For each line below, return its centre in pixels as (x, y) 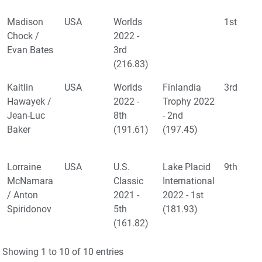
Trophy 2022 (189, 102)
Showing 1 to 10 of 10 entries (63, 252)
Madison (25, 22)
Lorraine (24, 167)
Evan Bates (30, 50)
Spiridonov (29, 209)
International (189, 181)
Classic (128, 181)
